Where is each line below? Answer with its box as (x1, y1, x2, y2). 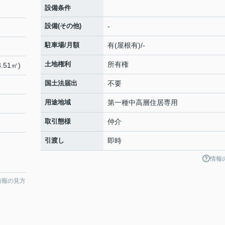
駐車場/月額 (45, 41, 79, 49)
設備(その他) (45, 22, 81, 30)
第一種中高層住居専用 (107, 98, 178, 106)
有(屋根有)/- (107, 41, 145, 49)
